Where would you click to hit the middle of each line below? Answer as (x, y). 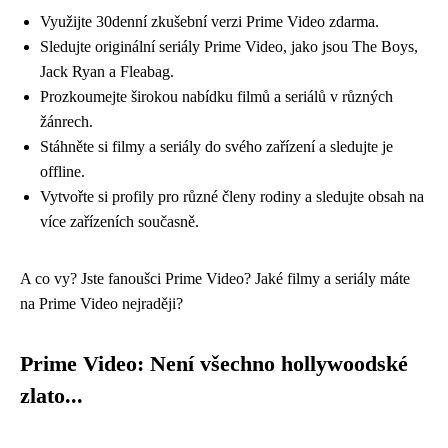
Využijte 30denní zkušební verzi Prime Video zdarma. (209, 21)
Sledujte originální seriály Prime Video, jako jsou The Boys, (229, 46)
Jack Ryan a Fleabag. (107, 71)
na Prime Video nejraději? (101, 303)
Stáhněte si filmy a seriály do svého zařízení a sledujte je (216, 146)
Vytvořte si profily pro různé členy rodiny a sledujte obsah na (232, 196)
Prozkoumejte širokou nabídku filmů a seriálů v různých (216, 96)
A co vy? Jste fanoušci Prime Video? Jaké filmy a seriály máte (215, 278)
